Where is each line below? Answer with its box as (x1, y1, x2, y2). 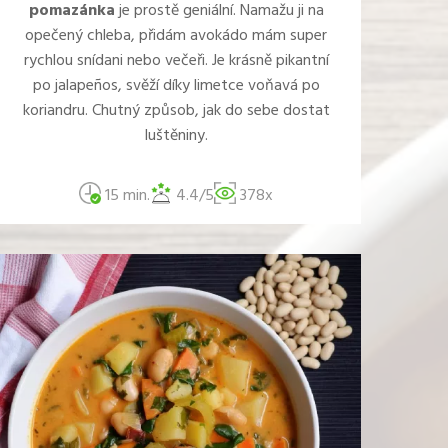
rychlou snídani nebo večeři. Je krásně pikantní (23, 48, 329, 74)
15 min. (101, 183, 150, 209)
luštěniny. (144, 123, 208, 149)
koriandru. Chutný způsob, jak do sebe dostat (22, 98, 330, 124)
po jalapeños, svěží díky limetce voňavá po (32, 73, 320, 99)
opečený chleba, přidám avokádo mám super (25, 23, 327, 49)
